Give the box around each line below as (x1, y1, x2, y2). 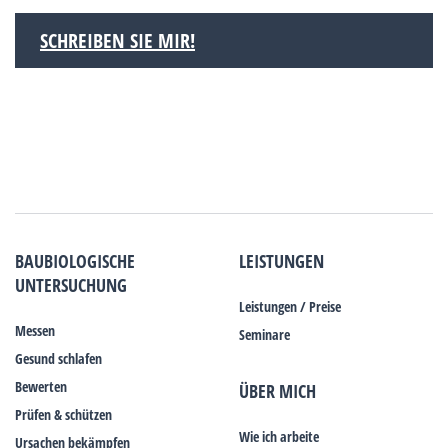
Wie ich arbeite (239, 426, 319, 446)
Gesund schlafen (15, 348, 102, 368)
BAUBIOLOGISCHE (15, 248, 135, 273)
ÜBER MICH (239, 378, 316, 403)
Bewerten (15, 376, 67, 396)
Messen (15, 320, 55, 340)
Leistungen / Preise (239, 296, 341, 316)
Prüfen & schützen (15, 404, 112, 424)
